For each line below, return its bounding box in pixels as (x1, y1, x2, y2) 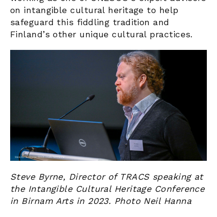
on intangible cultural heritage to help (10, 5, 179, 15)
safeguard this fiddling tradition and (10, 17, 170, 28)
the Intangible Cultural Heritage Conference (10, 183, 205, 194)
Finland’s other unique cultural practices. (10, 29, 193, 40)
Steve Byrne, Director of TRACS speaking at (10, 171, 203, 182)
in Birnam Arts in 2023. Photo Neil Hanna (10, 195, 192, 206)
